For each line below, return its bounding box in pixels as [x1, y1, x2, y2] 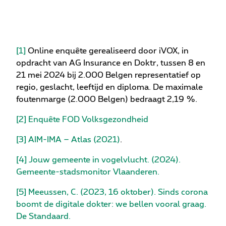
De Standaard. [16, 212, 71, 221]
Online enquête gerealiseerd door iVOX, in [26, 47, 189, 55]
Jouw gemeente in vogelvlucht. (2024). [29, 156, 181, 164]
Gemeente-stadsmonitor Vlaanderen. [16, 168, 159, 177]
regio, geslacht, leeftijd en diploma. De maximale [16, 83, 203, 92]
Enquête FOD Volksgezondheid [28, 116, 148, 124]
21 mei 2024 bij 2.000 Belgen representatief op [16, 71, 201, 80]
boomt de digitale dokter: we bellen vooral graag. [16, 200, 206, 209]
